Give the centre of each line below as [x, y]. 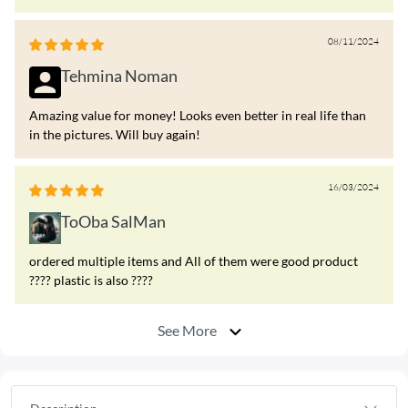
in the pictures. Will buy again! [115, 135]
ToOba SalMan [113, 222]
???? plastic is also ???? [91, 280]
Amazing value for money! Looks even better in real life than [198, 116]
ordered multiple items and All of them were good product [194, 261]
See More [188, 330]
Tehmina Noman [119, 76]
